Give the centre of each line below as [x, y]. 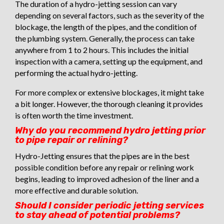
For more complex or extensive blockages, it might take [109, 92]
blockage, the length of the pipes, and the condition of [106, 26]
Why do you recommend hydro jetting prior [110, 130]
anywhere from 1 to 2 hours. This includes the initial [102, 49]
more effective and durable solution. [76, 190]
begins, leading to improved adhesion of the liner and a [107, 178]
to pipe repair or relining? [71, 140]
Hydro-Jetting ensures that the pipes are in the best [102, 155]
